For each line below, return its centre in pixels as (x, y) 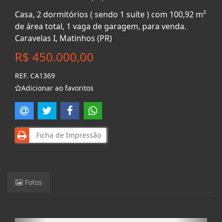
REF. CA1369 (35, 76)
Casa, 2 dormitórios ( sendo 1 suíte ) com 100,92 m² (111, 14)
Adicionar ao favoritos (57, 88)
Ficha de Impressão (67, 135)
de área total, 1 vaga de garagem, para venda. (101, 26)
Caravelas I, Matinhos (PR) (63, 38)
